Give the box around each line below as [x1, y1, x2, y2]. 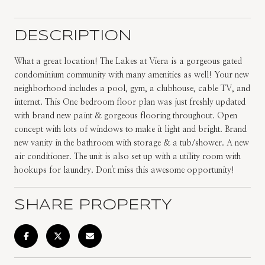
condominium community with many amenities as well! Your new [14, 70, 249, 79]
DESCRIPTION [14, 29, 132, 43]
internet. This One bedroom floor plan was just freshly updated [14, 98, 245, 106]
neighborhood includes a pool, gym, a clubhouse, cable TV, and [14, 84, 250, 93]
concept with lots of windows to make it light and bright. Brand [14, 125, 247, 134]
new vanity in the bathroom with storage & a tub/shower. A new [14, 138, 249, 147]
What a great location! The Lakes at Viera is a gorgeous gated [14, 57, 242, 66]
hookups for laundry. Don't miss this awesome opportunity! [14, 166, 234, 174]
